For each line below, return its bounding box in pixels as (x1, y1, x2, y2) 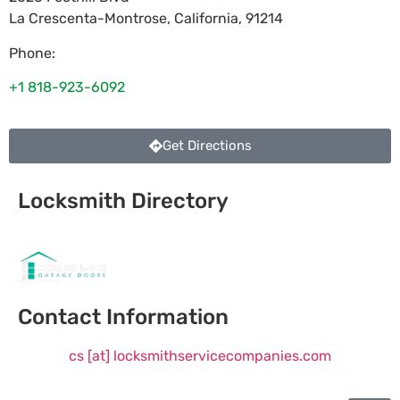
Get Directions (162, 137, 252, 154)
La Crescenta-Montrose (9, 10, 167, 28)
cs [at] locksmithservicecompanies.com (69, 346, 331, 364)
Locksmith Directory (18, 188, 229, 214)
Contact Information (18, 304, 229, 329)
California (174, 10, 238, 28)
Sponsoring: (18, 231, 98, 249)
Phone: (9, 44, 55, 62)
